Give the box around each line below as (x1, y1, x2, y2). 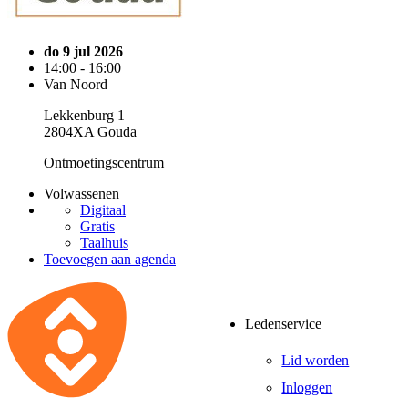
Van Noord (44, 76, 107, 92)
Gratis (80, 219, 115, 234)
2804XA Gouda (44, 124, 137, 139)
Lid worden (281, 352, 350, 368)
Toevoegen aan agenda (44, 251, 176, 267)
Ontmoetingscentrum (44, 155, 164, 170)
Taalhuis (80, 235, 128, 250)
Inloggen (281, 379, 333, 395)
